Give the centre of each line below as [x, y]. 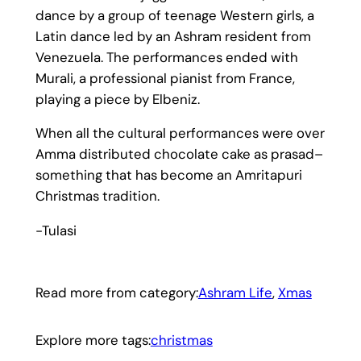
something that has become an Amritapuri [168, 175]
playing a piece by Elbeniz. [117, 99]
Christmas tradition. [97, 196]
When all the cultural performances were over [180, 133]
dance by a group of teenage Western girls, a [174, 15]
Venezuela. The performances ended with [166, 57]
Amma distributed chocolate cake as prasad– [179, 154]
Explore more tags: [93, 340]
